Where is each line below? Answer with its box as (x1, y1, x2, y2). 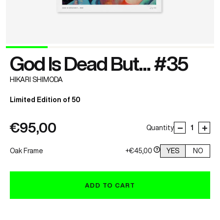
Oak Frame (10, 147, 43, 154)
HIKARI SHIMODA (10, 76, 63, 83)
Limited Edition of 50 (10, 96, 81, 103)
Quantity (146, 124, 174, 131)
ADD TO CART (85, 182, 135, 189)
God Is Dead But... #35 (10, 54, 188, 73)
